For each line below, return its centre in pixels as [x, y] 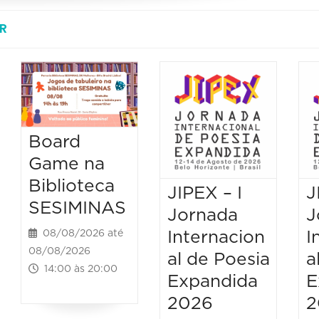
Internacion [216, 237]
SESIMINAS [78, 209]
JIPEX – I [204, 193]
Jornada [202, 215]
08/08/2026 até [80, 234]
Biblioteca [72, 187]
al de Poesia [218, 259]
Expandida [212, 281]
